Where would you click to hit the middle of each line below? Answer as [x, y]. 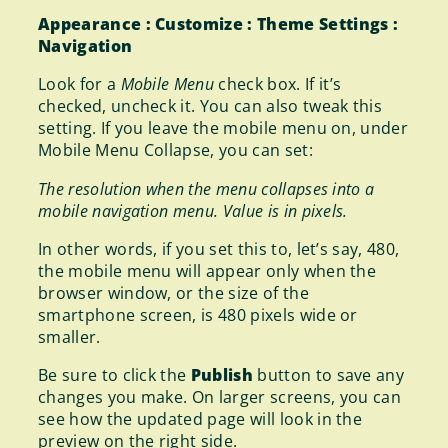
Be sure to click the [114, 375]
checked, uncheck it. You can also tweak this [210, 106]
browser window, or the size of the [173, 292]
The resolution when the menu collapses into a [206, 188]
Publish [221, 375]
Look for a [79, 84]
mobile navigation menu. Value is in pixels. [193, 210]
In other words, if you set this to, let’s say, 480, [219, 248]
